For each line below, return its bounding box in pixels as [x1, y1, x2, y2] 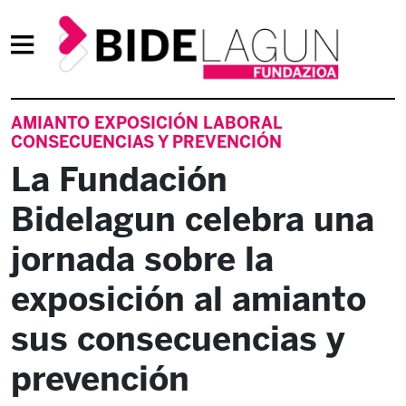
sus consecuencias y [11, 319, 345, 359]
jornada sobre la [11, 239, 274, 279]
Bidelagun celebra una [11, 199, 374, 239]
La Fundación [11, 159, 227, 199]
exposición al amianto [11, 279, 366, 319]
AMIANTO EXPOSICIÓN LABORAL [11, 113, 282, 133]
